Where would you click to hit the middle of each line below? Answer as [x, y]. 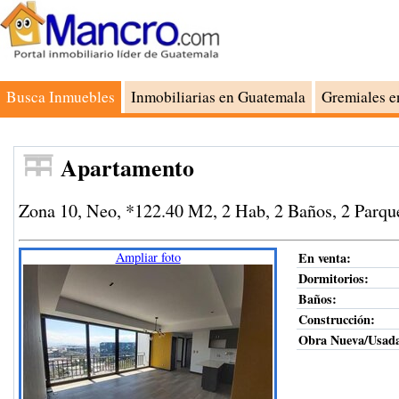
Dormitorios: [334, 278]
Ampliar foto [148, 256]
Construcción [334, 319]
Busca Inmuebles [61, 97]
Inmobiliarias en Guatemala [218, 97]
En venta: [325, 257]
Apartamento [127, 167]
